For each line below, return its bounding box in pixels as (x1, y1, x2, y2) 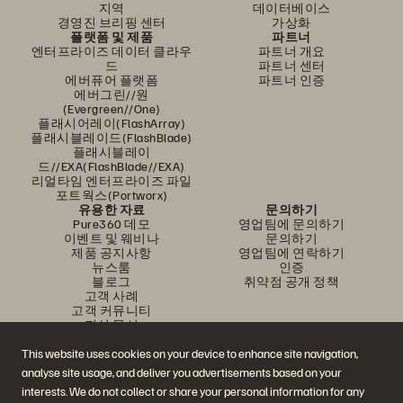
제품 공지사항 (71, 245, 152, 260)
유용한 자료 (77, 201, 146, 217)
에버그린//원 (74, 86, 149, 102)
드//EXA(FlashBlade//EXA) (38, 158, 185, 174)
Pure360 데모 (73, 216, 150, 231)
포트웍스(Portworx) (55, 187, 168, 202)
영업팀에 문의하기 (237, 216, 345, 231)
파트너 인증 (257, 72, 326, 87)
